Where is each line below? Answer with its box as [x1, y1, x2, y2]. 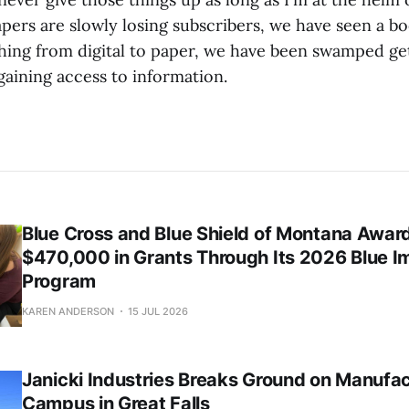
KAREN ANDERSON [22, 304, 114, 318]
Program [22, 269, 96, 292]
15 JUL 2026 [128, 304, 188, 318]
